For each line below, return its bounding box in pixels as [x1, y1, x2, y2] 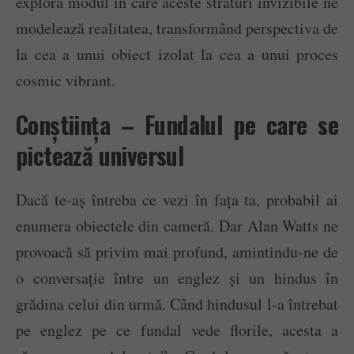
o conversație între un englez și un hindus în [16, 267, 338, 289]
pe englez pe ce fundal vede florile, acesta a [16, 319, 338, 341]
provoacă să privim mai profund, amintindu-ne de [16, 241, 338, 263]
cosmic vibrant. [16, 70, 115, 92]
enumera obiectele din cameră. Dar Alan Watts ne [16, 215, 338, 237]
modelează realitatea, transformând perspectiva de [16, 17, 338, 40]
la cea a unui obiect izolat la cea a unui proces [16, 43, 338, 66]
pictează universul [16, 137, 184, 174]
